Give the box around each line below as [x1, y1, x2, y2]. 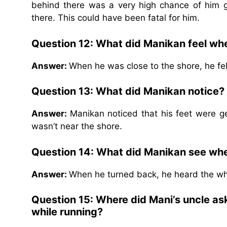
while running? [31, 206, 103, 218]
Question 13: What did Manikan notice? [31, 85, 224, 98]
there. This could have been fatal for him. [31, 13, 200, 23]
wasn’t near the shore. [31, 121, 122, 132]
